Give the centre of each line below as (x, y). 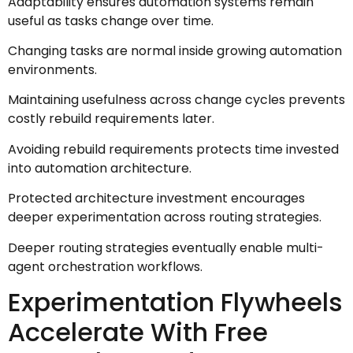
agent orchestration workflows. (105, 266)
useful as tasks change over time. (111, 20)
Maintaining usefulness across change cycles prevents (176, 100)
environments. (52, 70)
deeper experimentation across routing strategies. (165, 217)
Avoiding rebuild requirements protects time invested (173, 149)
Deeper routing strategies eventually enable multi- (166, 247)
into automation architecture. (100, 168)
